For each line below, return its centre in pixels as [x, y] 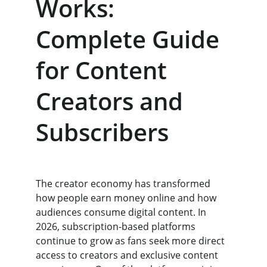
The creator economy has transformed [124, 184]
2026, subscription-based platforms [117, 226]
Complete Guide [131, 39]
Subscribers [102, 132]
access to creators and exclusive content [128, 255]
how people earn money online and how [127, 198]
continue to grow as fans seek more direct [131, 241]
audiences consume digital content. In [122, 212]
